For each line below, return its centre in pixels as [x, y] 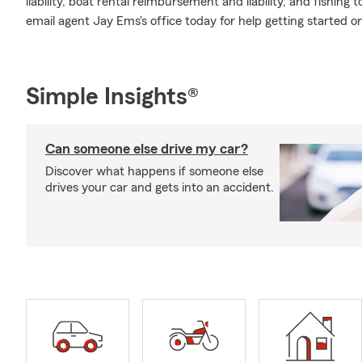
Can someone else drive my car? [147, 149]
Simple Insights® [112, 97]
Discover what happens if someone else [154, 171]
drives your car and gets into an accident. [160, 187]
